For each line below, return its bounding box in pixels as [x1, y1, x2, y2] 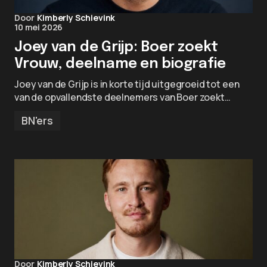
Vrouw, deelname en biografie [14, 57, 226, 72]
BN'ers [21, 113, 53, 128]
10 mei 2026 [14, 21, 63, 33]
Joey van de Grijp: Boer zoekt [14, 40, 219, 55]
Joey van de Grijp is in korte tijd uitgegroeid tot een [14, 77, 240, 91]
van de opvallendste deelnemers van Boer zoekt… [14, 91, 231, 104]
